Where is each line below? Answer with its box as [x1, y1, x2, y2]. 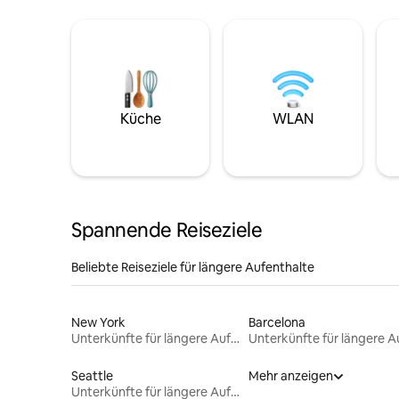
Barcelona [248, 313, 305, 330]
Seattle [71, 367, 113, 384]
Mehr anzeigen [248, 367, 333, 384]
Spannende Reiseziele [71, 216, 263, 243]
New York [71, 313, 126, 330]
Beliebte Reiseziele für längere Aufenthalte [71, 258, 314, 275]
